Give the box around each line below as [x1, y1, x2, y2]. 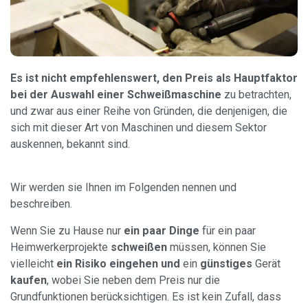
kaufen [10, 274, 47, 287]
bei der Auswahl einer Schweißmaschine [10, 88, 221, 101]
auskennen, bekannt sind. [10, 137, 130, 151]
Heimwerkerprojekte [10, 241, 111, 254]
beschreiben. [10, 197, 72, 210]
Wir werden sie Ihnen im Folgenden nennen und [10, 181, 236, 194]
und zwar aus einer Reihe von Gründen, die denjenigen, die [10, 104, 287, 118]
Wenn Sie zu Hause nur [10, 224, 124, 237]
